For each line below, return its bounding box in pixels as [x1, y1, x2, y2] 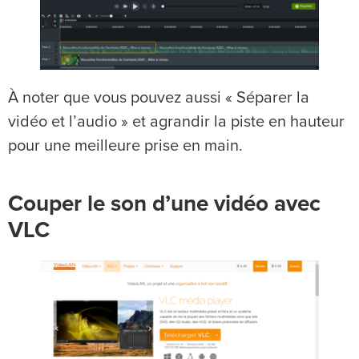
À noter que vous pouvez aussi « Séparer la [8, 90, 309, 107]
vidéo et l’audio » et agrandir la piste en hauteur [8, 114, 345, 131]
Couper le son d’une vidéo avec [8, 193, 321, 216]
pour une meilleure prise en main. [8, 138, 243, 155]
